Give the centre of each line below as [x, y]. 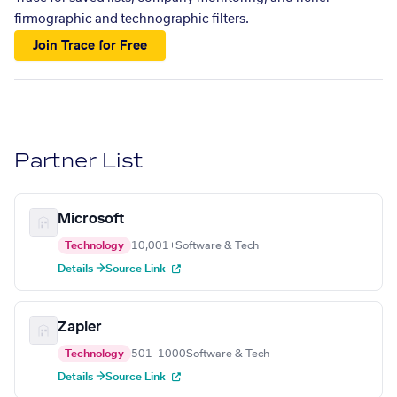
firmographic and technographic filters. [132, 19]
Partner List [79, 161]
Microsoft [91, 219]
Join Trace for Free [90, 46]
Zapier [80, 327]
